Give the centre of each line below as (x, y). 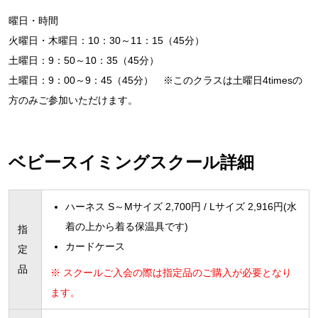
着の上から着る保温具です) (127, 227)
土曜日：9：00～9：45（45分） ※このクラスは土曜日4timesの (155, 81)
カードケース (95, 247)
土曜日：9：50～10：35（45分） (84, 61)
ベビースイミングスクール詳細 (131, 163)
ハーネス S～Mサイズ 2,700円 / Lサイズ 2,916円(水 (181, 207)
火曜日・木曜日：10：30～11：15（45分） (106, 41)
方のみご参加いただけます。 (73, 100)
